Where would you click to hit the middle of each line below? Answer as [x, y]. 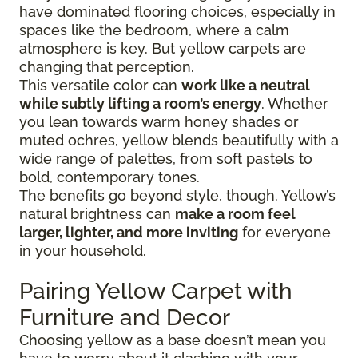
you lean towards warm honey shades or [159, 122]
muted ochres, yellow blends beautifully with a [179, 141]
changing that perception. [107, 67]
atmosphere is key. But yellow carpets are [163, 49]
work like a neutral [246, 86]
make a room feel [235, 214]
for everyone [284, 233]
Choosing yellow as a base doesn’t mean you [173, 340]
